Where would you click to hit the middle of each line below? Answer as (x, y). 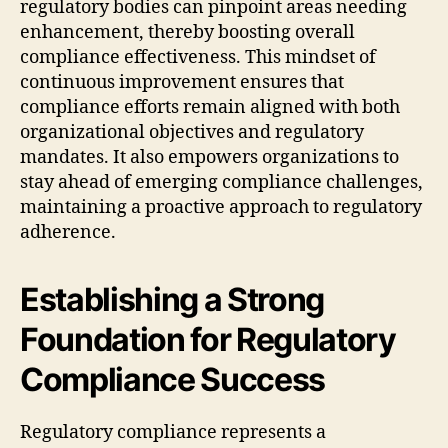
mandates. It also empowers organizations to (209, 157)
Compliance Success (173, 379)
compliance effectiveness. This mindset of (198, 57)
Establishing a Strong (172, 299)
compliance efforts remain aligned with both (210, 107)
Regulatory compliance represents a (173, 432)
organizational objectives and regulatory (192, 132)
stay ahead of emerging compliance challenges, (221, 182)
